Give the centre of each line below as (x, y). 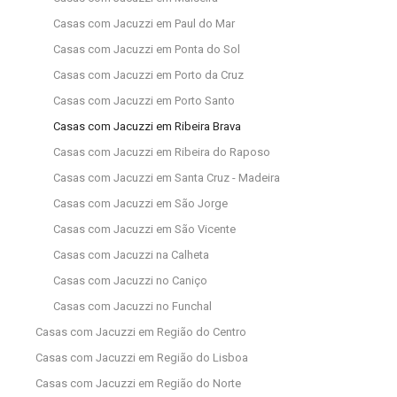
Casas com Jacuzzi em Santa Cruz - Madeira (167, 177)
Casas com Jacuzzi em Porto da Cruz (148, 74)
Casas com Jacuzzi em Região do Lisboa (142, 357)
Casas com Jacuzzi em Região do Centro (141, 331)
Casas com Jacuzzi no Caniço (130, 280)
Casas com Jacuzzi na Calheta (131, 254)
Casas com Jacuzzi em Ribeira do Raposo (162, 152)
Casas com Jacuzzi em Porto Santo (144, 100)
